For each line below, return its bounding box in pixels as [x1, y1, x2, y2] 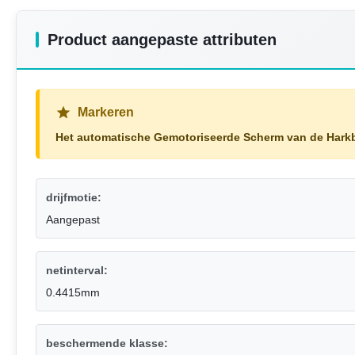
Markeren [78, 105, 134, 120]
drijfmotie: [46, 191, 101, 204]
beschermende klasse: [46, 337, 168, 350]
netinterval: [46, 264, 108, 277]
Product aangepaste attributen [48, 31, 277, 49]
